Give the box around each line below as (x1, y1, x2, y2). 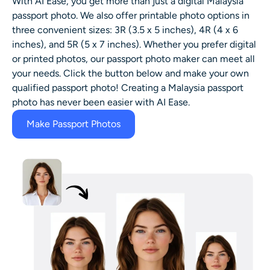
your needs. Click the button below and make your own (12, 67, 249, 79)
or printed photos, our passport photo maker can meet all (12, 52, 255, 64)
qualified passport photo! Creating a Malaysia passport (12, 81, 243, 93)
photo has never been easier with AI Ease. (12, 96, 190, 108)
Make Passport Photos (27, 118, 121, 130)
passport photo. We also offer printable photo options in (12, 9, 250, 21)
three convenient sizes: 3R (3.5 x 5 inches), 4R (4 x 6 (12, 24, 238, 36)
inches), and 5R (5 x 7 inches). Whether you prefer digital (12, 38, 256, 50)
